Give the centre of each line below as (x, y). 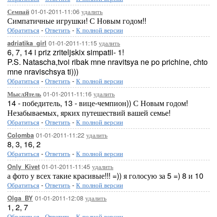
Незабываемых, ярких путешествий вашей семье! (89, 113)
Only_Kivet (23, 167)
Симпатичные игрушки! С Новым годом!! (77, 21)
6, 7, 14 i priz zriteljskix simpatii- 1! (66, 52)
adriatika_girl (27, 43)
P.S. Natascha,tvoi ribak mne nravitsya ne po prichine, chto (108, 62)
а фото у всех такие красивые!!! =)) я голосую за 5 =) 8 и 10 (105, 176)
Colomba (21, 135)
